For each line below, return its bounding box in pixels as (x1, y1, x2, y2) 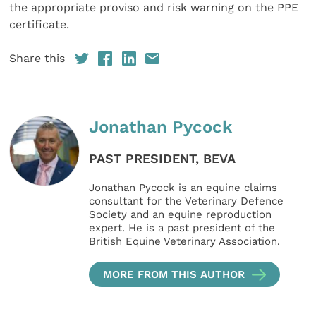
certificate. (9, 17, 70, 31)
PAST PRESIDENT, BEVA (89, 150, 236, 166)
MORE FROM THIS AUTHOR (103, 267, 245, 281)
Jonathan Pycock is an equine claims (89, 181, 278, 194)
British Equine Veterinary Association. (89, 234, 281, 248)
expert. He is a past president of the (89, 221, 276, 234)
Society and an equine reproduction (89, 207, 272, 221)
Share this (9, 51, 66, 65)
